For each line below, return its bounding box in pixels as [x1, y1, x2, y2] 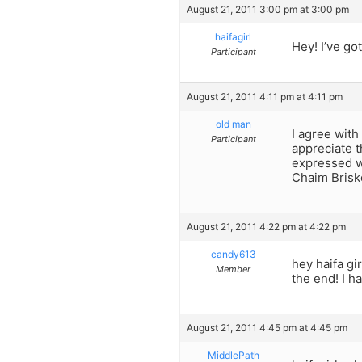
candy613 [210, 247, 256, 260]
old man [215, 117, 251, 130]
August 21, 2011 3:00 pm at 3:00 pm [187, 3, 349, 16]
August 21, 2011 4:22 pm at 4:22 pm [187, 220, 346, 233]
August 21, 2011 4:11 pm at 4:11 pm [187, 90, 343, 103]
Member [216, 263, 250, 275]
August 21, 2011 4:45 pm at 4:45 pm [187, 322, 347, 335]
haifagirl [215, 31, 251, 44]
